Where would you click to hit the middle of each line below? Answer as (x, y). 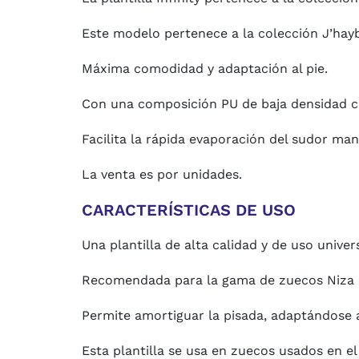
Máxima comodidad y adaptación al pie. (205, 69)
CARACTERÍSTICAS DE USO (189, 210)
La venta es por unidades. (162, 175)
